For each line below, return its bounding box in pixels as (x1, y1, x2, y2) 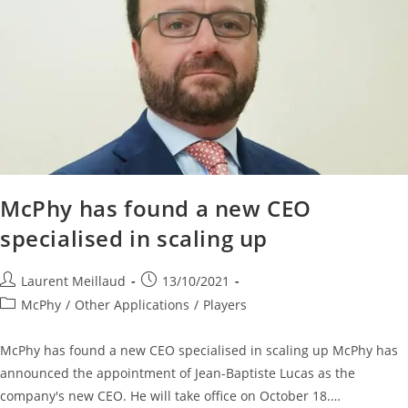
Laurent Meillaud (21, 271, 126, 290)
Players (203, 295, 247, 313)
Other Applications (75, 295, 189, 313)
